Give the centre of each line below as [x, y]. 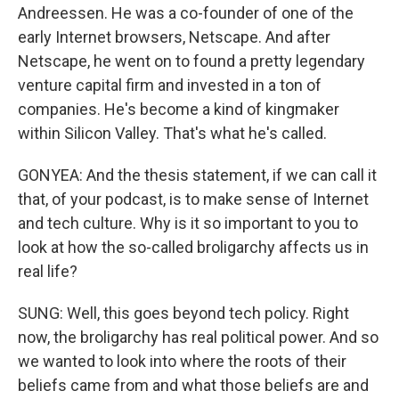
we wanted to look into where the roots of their [182, 361]
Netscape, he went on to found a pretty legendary [191, 61]
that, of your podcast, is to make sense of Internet [193, 199]
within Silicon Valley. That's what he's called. [172, 133]
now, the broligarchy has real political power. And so [198, 337]
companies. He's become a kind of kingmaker [179, 109]
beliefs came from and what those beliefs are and [193, 385]
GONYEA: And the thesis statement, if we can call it [197, 175]
